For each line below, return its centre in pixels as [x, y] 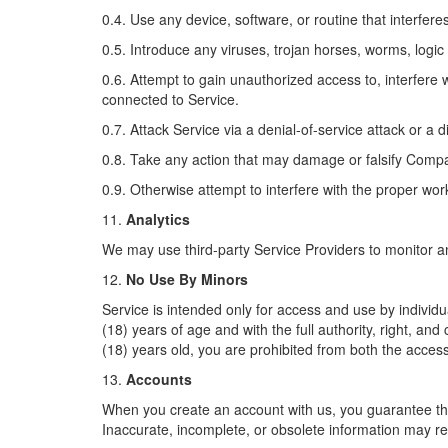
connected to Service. [170, 99]
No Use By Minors [187, 279]
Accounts [159, 379]
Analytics [158, 219]
